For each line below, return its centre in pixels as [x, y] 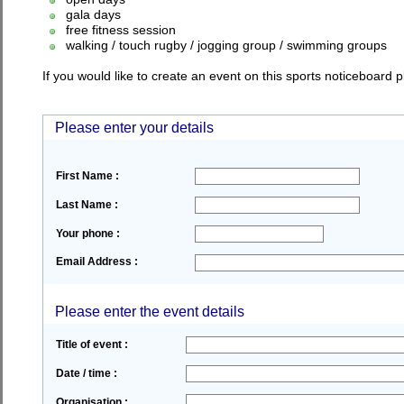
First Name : [87, 176]
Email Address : [96, 262]
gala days [87, 14]
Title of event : [92, 344]
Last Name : [87, 205]
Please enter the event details [146, 312]
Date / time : [86, 373]
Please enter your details [130, 128]
